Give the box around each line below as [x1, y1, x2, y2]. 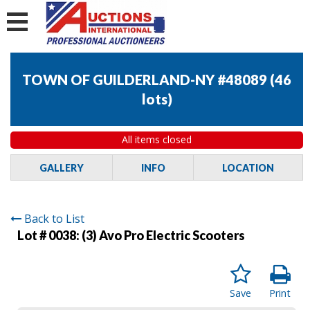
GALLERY [39, 161, 84, 174]
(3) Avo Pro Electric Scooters [82, 227, 245, 243]
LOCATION [222, 161, 275, 174]
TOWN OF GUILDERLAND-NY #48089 [22, 71, 267, 89]
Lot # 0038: [17, 227, 82, 243]
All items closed [122, 133, 192, 147]
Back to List [24, 210, 84, 226]
